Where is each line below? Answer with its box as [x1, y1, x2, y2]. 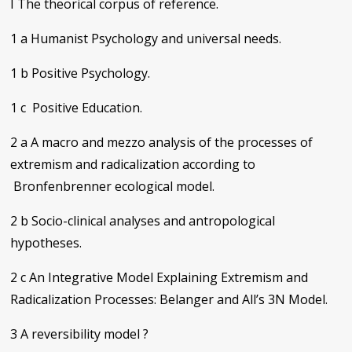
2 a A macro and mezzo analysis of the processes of [10, 133, 313, 151]
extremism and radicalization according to [10, 155, 256, 173]
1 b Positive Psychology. [10, 64, 151, 82]
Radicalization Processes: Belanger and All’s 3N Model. [10, 290, 328, 308]
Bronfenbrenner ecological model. [10, 177, 215, 195]
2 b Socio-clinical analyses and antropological [10, 211, 276, 229]
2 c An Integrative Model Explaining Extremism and [10, 268, 309, 286]
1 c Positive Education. [10, 98, 143, 116]
